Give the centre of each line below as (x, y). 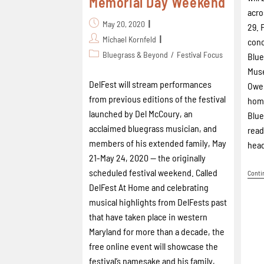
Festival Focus (200, 54)
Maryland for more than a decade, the (157, 231)
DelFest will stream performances (150, 84)
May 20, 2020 (124, 24)
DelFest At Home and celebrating (149, 187)
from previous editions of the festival (157, 98)
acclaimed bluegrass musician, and (153, 128)
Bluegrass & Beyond (135, 54)
